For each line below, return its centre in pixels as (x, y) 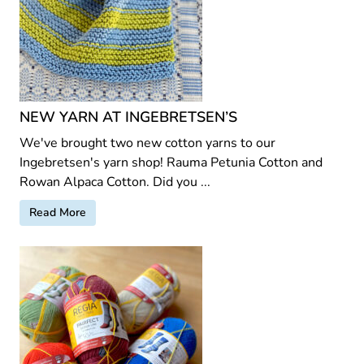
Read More (58, 212)
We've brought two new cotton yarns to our (147, 143)
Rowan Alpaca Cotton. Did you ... (115, 182)
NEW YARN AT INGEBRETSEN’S (128, 117)
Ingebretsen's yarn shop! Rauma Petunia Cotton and (171, 162)
